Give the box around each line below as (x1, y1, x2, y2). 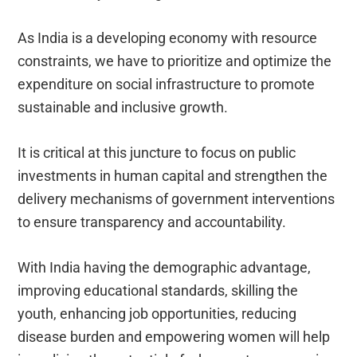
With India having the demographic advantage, (18, 258, 312, 276)
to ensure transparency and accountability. (18, 213, 287, 230)
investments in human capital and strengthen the (18, 167, 328, 184)
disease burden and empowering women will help (18, 328, 331, 345)
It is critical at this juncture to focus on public (18, 143, 296, 161)
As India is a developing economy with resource (18, 29, 318, 46)
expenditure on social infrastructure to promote (18, 75, 316, 92)
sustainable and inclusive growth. (18, 98, 229, 116)
